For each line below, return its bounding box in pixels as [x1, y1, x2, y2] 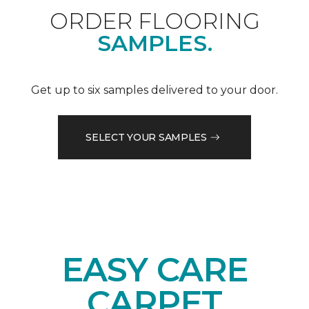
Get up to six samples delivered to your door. [31, 83, 278, 97]
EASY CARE [61, 250, 248, 290]
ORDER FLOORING [49, 8, 260, 35]
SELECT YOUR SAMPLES [86, 130, 207, 143]
